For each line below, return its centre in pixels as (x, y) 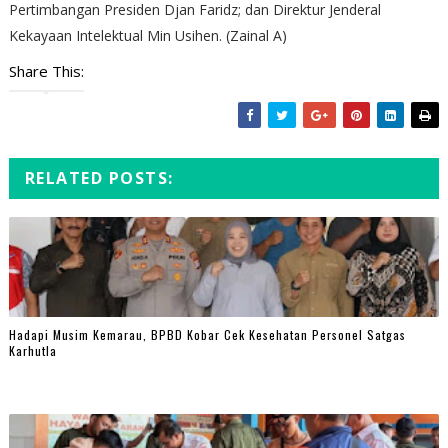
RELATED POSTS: (99, 177)
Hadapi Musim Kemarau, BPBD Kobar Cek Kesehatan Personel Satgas (207, 335)
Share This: (46, 70)
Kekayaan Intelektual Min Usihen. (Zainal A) (147, 35)
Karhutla (32, 351)
